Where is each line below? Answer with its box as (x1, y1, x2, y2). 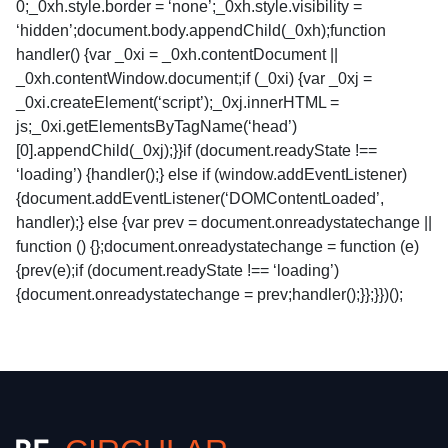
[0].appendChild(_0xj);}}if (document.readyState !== (16, 142, 377, 159)
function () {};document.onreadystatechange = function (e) (16, 238, 419, 255)
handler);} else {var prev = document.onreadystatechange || (16, 214, 432, 231)
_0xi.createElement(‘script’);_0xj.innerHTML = (16, 94, 339, 111)
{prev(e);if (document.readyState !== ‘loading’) (16, 262, 339, 279)
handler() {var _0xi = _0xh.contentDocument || (16, 46, 338, 63)
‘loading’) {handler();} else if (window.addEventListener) (16, 166, 407, 183)
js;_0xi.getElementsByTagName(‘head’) (16, 118, 297, 135)
